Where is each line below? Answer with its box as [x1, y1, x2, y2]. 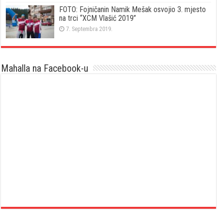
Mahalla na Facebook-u [1, 62, 89, 75]
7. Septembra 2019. [66, 25, 113, 33]
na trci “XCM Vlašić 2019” [59, 14, 137, 23]
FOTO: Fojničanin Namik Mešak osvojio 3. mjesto [59, 5, 206, 15]
